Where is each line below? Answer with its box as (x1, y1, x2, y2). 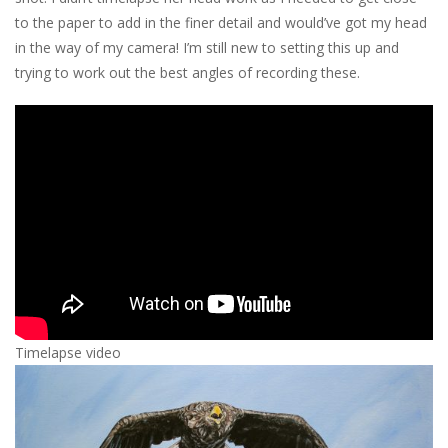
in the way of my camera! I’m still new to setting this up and (15, 38, 399, 57)
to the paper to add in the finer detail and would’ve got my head (15, 13, 427, 32)
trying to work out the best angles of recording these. (15, 63, 360, 82)
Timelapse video (15, 343, 121, 363)
